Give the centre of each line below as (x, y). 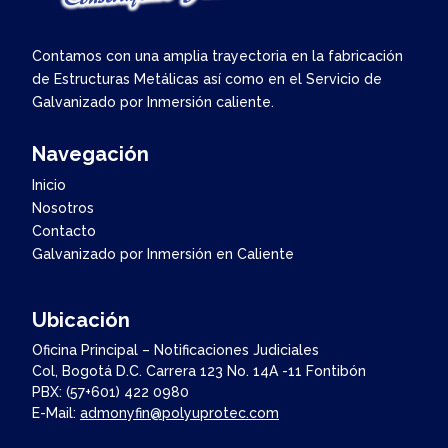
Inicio (49, 184)
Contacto (64, 230)
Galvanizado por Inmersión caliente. (153, 101)
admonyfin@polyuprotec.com (179, 412)
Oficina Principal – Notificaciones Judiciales (175, 349)
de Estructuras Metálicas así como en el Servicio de (207, 78)
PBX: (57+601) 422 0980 (110, 391)
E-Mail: (56, 412)
